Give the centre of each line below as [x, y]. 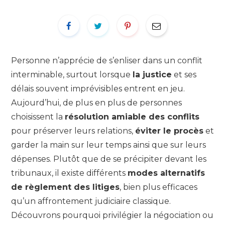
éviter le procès [169, 131]
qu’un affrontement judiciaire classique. [91, 201]
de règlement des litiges [65, 187]
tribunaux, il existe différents [69, 173]
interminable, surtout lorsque [72, 75]
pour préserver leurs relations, [73, 131]
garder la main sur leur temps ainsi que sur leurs [108, 145]
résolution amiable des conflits [132, 117]
